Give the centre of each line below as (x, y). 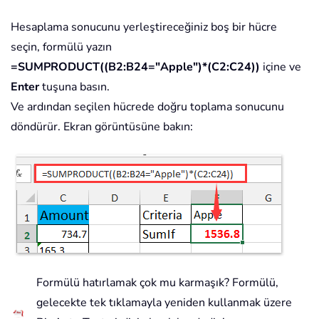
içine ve (281, 67)
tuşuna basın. (74, 87)
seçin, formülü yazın (61, 47)
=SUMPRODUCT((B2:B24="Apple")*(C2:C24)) (135, 67)
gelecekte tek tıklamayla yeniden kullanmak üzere (164, 303)
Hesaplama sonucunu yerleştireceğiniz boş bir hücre (144, 27)
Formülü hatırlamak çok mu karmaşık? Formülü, (157, 283)
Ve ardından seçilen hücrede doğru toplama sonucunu (147, 107)
